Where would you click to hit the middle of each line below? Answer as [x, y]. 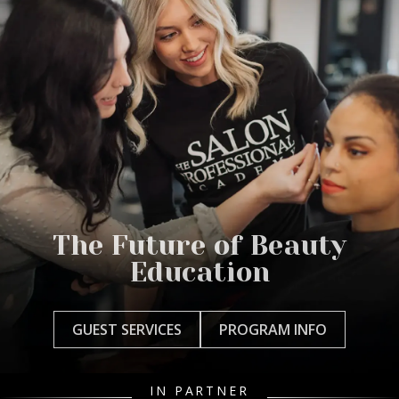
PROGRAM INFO [273, 330]
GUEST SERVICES [127, 330]
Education [199, 273]
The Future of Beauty [199, 246]
